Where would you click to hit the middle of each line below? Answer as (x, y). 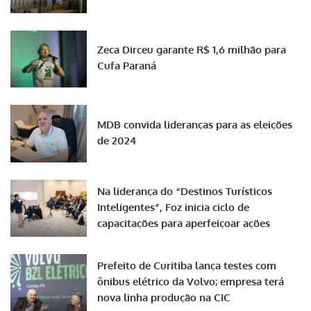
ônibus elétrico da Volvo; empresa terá (191, 282)
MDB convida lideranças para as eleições (195, 124)
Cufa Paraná (127, 66)
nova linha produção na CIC (164, 298)
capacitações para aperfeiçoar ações (184, 223)
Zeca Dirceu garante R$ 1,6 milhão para (192, 50)
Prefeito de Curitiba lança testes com (187, 266)
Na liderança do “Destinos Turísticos (185, 191)
